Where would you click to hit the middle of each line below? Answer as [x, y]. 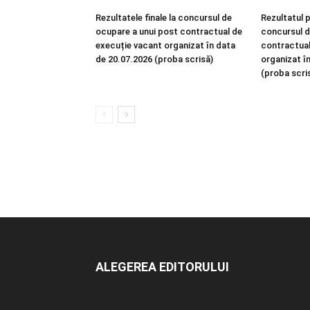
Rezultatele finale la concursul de [164, 18]
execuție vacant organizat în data [165, 45]
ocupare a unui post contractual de [169, 31]
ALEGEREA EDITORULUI [162, 267]
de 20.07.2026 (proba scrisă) [154, 59]
